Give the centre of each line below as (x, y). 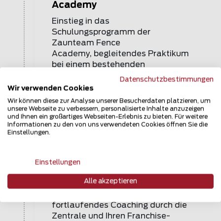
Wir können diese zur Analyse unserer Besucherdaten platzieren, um (109, 101)
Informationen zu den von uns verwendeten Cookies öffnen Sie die (108, 124)
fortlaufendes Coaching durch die (119, 205)
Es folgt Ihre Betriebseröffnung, (114, 173)
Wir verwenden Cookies (51, 88)
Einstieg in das (81, 21)
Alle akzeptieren (110, 181)
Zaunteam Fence (86, 43)
